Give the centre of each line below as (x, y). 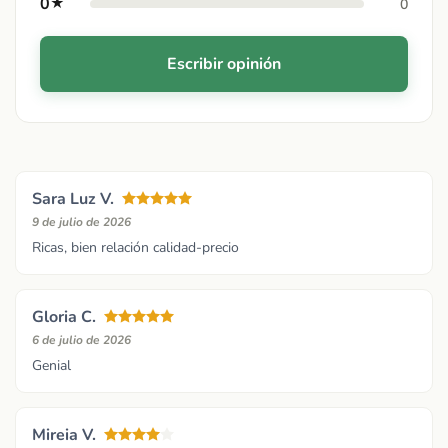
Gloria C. (64, 317)
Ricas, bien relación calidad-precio (135, 248)
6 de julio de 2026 (81, 340)
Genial (51, 366)
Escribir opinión (224, 64)
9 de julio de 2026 (81, 222)
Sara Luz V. (73, 199)
